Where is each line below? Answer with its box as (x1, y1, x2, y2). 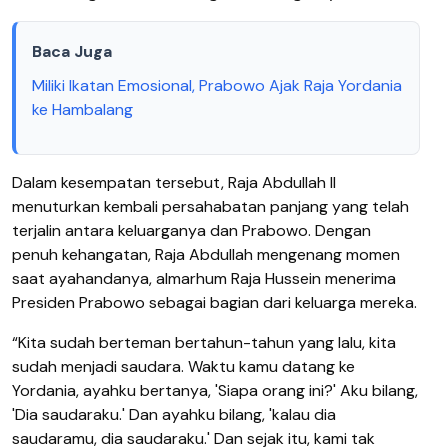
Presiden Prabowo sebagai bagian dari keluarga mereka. (12, 291, 417, 313)
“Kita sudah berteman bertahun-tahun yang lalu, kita (12, 331, 396, 353)
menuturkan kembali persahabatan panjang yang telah (12, 195, 409, 217)
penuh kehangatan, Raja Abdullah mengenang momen (12, 243, 400, 265)
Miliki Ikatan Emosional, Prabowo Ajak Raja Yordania (32, 74, 402, 96)
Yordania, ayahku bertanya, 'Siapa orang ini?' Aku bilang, (12, 379, 418, 401)
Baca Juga (32, 40, 112, 62)
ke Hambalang (32, 98, 133, 120)
